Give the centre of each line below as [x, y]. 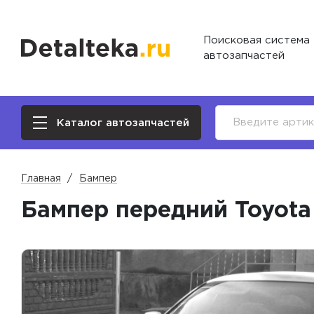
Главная [41, 179]
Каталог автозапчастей [123, 123]
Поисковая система [257, 40]
